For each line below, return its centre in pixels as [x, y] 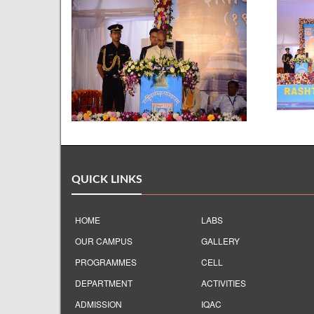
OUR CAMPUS [104, 241]
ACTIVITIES [224, 283]
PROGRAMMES [106, 262]
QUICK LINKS [107, 179]
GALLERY [220, 241]
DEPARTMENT [104, 283]
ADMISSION [98, 304]
